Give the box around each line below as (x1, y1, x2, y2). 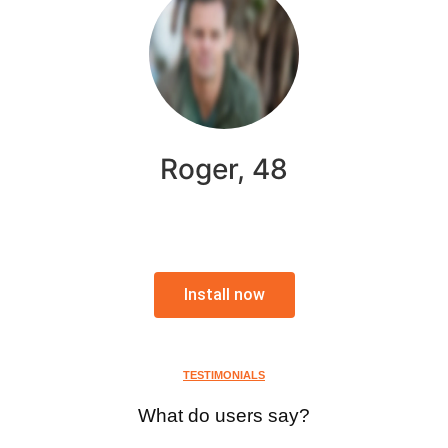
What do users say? (138, 404, 310, 426)
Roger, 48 (160, 151, 288, 186)
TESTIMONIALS (183, 368, 265, 381)
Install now (183, 284, 265, 304)
